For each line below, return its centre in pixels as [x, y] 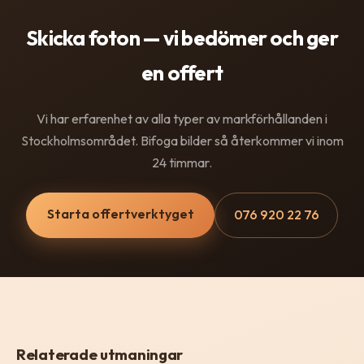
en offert [182, 72]
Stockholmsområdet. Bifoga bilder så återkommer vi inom [182, 141]
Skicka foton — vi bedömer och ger [182, 37]
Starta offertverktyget [120, 214]
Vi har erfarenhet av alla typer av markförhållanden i [182, 119]
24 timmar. [182, 163]
